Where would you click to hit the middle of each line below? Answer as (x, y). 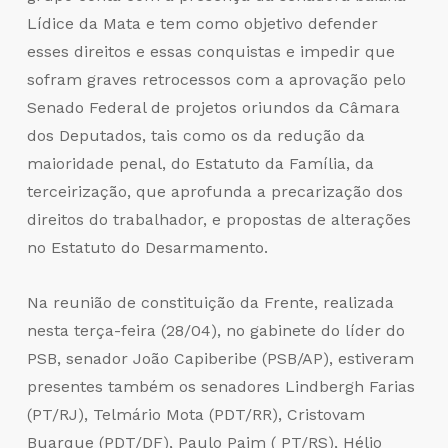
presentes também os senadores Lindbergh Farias (220, 387)
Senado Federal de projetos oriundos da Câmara (213, 108)
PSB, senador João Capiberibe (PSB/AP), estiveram (220, 359)
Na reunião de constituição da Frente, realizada (210, 303)
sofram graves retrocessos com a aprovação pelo (216, 80)
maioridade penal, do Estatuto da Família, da (200, 164)
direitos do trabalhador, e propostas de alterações (218, 220)
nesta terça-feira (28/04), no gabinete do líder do (215, 331)
